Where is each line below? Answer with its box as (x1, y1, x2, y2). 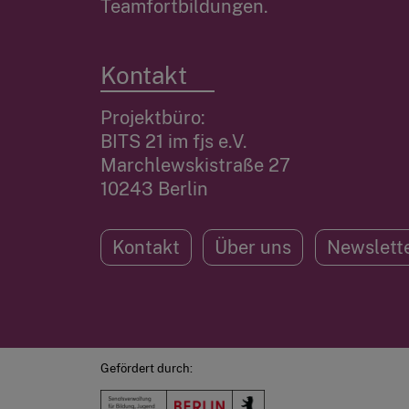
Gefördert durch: (100, 362, 193, 376)
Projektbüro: (100, 107, 205, 130)
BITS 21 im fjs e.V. (100, 131, 247, 153)
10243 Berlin (100, 178, 208, 201)
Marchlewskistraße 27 (100, 154, 290, 177)
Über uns (215, 236, 291, 259)
